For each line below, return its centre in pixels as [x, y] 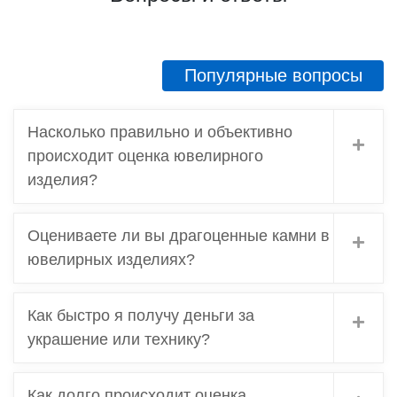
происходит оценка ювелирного [145, 156]
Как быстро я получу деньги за [141, 315]
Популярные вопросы [273, 76]
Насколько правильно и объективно [160, 132]
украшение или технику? [119, 339]
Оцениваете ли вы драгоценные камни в [179, 235]
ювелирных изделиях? [111, 259]
